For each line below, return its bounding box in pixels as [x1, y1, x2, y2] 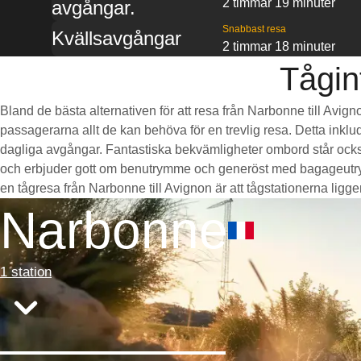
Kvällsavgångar [52, 27, 181, 49]
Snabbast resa [222, 23, 286, 35]
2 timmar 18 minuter [222, 39, 335, 53]
